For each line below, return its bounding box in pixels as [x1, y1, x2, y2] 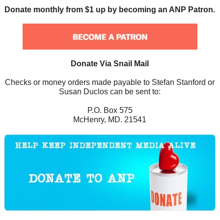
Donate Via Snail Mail [71, 59, 149, 68]
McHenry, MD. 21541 [73, 115, 147, 124]
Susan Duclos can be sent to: [59, 87, 161, 96]
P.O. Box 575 [87, 106, 133, 114]
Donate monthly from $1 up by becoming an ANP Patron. [4, 5, 216, 14]
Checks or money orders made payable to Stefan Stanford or [5, 78, 215, 86]
